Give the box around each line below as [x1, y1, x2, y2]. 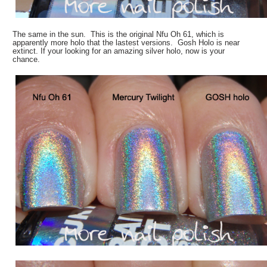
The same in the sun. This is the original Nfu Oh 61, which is [13, 29, 225, 39]
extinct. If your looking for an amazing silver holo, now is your [13, 46, 225, 55]
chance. [13, 54, 41, 64]
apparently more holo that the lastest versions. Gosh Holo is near [13, 38, 240, 47]
